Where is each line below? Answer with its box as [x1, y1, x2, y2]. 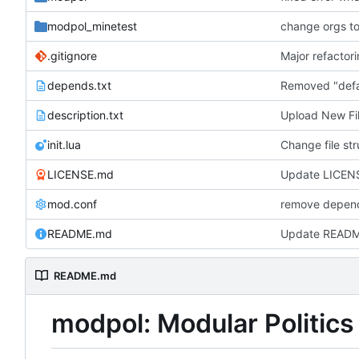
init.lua [47, 137, 81, 151]
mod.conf [47, 196, 97, 211]
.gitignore [47, 48, 97, 63]
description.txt [47, 107, 123, 122]
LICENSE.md [47, 167, 114, 181]
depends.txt [47, 78, 111, 92]
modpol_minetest [47, 18, 137, 33]
